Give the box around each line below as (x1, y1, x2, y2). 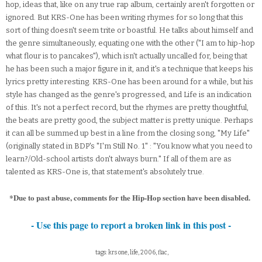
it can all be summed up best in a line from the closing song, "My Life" (6, 129, 250, 138)
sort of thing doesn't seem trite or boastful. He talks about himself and (6, 26, 253, 35)
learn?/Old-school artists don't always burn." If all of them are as (6, 154, 232, 164)
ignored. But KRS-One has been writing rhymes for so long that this (6, 13, 243, 22)
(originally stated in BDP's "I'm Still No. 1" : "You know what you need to (6, 142, 253, 151)
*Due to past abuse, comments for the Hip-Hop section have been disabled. (9, 192, 253, 204)
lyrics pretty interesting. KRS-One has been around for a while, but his (6, 77, 253, 87)
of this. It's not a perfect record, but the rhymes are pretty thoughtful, (6, 103, 249, 112)
